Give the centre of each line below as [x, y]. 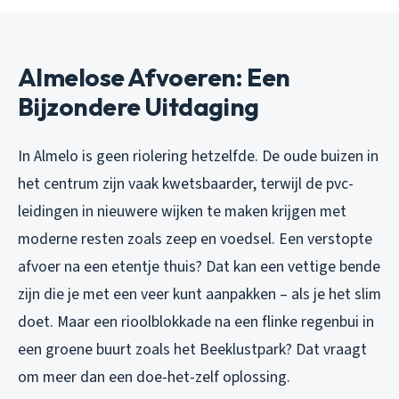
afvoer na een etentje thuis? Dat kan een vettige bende [199, 267]
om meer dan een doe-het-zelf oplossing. [154, 378]
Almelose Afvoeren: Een [154, 77]
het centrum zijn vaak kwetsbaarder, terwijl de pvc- [186, 184]
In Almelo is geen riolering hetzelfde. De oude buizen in [198, 157]
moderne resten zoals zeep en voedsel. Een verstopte [195, 240]
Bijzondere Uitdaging [138, 107]
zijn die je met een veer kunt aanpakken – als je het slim [199, 295]
